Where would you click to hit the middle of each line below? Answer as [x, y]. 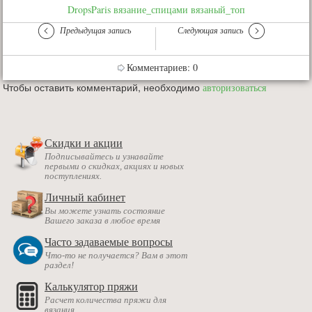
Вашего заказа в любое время [102, 221]
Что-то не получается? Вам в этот [116, 256]
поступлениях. [73, 176]
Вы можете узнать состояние [105, 211]
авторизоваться [234, 88]
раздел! [59, 265]
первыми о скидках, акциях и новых [114, 166]
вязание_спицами [150, 10]
